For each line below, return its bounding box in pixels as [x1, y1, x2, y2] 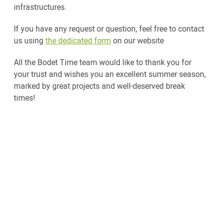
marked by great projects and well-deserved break [14, 80, 185, 91]
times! [14, 92, 35, 103]
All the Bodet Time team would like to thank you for [14, 57, 191, 68]
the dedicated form [45, 35, 111, 46]
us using [14, 35, 45, 46]
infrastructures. [14, 1, 69, 12]
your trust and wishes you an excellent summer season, [14, 69, 206, 79]
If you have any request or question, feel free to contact [14, 23, 204, 34]
